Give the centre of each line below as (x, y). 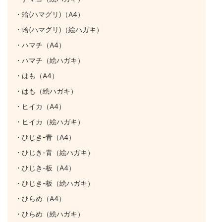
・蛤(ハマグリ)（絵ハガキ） (59, 29)
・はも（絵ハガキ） (46, 91)
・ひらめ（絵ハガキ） (50, 214)
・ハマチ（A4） (40, 45)
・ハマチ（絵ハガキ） (50, 60)
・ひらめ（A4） (40, 198)
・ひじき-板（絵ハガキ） (55, 183)
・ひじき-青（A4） (45, 137)
